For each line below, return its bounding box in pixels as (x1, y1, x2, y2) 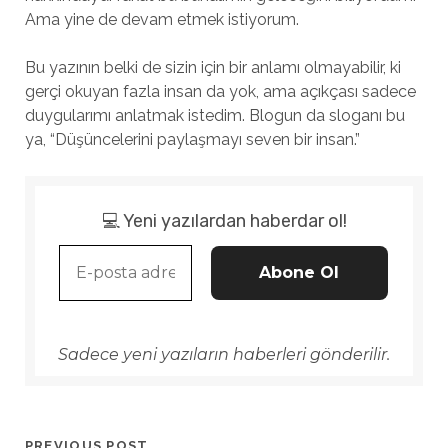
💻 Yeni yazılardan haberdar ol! (101, 209, 347, 232)
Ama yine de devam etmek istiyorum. (24, 10, 299, 29)
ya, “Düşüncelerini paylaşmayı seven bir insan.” (24, 130, 360, 149)
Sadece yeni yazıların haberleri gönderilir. (58, 345, 390, 365)
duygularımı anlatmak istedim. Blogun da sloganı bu (24, 106, 405, 125)
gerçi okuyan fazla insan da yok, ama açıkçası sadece (24, 82, 416, 101)
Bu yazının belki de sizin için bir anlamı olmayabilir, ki (24, 58, 401, 77)
